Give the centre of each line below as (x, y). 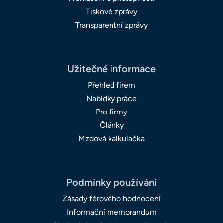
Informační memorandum (111, 212)
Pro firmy (111, 111)
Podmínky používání (111, 182)
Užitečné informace (111, 68)
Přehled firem (111, 85)
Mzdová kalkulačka (111, 138)
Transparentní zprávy (111, 25)
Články (111, 125)
